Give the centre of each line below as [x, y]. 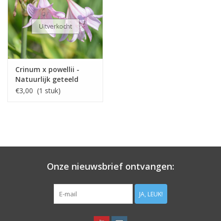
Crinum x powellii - [47, 70]
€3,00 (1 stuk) [38, 91]
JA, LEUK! [151, 194]
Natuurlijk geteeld [47, 79]
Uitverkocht [55, 26]
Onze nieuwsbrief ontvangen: [110, 166]
